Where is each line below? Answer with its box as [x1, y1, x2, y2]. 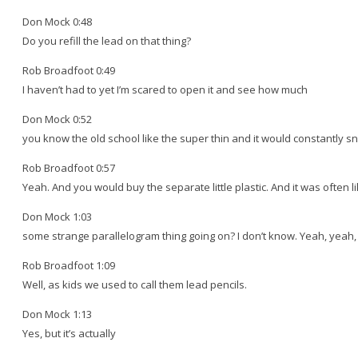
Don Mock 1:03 [22, 209, 92, 224]
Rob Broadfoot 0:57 [22, 160, 115, 175]
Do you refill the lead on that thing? [22, 33, 191, 48]
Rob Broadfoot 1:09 [22, 257, 115, 272]
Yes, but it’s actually [22, 325, 116, 340]
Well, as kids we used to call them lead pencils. [22, 276, 247, 292]
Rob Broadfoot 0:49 [22, 62, 115, 78]
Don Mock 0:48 [22, 14, 92, 29]
